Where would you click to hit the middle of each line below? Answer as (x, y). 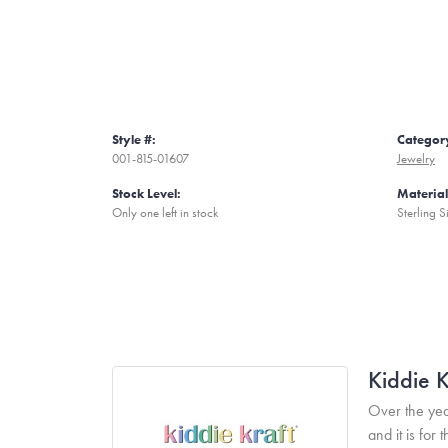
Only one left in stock (165, 212)
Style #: (134, 139)
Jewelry (416, 158)
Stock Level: (146, 193)
